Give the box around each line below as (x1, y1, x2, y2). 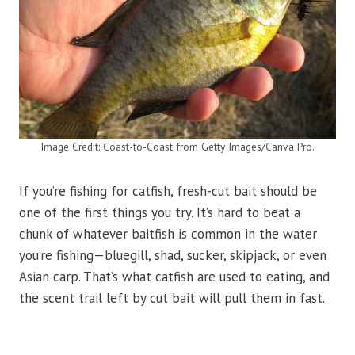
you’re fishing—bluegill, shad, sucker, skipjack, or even (19, 246, 326, 265)
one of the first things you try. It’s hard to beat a (19, 204, 300, 222)
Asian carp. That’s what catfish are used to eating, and (19, 268, 330, 286)
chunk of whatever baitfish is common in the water (19, 225, 317, 243)
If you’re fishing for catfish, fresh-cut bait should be (19, 182, 317, 200)
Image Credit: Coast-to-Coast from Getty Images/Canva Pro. (40, 139, 315, 155)
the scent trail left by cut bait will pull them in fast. (19, 289, 325, 307)
